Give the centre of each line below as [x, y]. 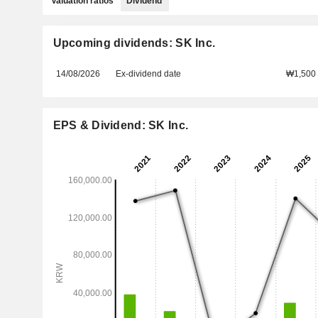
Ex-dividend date [149, 74]
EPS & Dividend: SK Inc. [121, 125]
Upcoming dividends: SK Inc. [134, 43]
